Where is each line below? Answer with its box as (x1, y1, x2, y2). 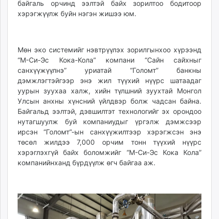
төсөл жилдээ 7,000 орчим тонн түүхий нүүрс (18, 137, 201, 146)
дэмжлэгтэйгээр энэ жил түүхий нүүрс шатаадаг (18, 76, 201, 85)
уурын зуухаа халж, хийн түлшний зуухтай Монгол (18, 86, 201, 95)
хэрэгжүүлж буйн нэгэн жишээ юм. (18, 9, 136, 18)
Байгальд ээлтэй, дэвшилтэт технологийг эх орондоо (18, 107, 201, 115)
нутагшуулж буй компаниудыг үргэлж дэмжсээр (18, 117, 201, 126)
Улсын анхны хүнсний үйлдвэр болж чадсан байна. (18, 96, 201, 105)
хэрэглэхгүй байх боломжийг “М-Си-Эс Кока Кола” (18, 148, 201, 156)
